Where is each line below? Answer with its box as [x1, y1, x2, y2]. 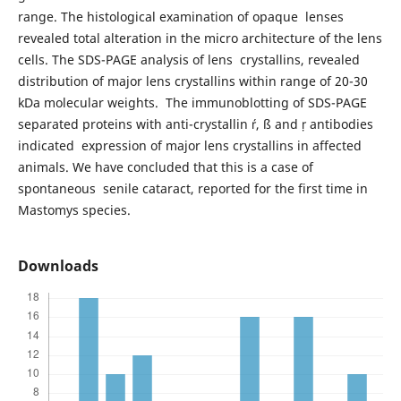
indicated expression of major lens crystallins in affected [17, 137, 362, 154]
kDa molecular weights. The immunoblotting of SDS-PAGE [17, 94, 367, 111]
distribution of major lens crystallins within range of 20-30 [17, 73, 368, 90]
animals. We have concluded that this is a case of [17, 158, 313, 175]
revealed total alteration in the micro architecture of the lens [17, 30, 382, 47]
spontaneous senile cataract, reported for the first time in [17, 180, 368, 197]
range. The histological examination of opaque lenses [17, 8, 344, 25]
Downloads [17, 256, 98, 277]
